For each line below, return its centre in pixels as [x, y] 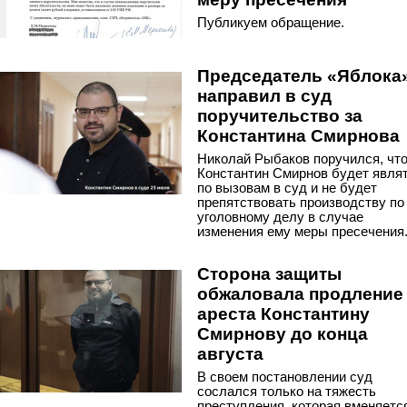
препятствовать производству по [301, 202]
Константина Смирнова [298, 136]
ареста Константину [283, 314]
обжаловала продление [300, 294]
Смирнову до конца [283, 334]
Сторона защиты [269, 274]
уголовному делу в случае [280, 217]
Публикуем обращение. [271, 22]
